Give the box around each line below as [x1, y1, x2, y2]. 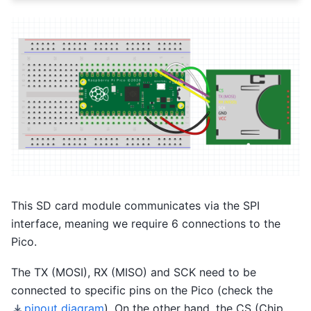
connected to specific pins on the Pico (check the [11, 283, 273, 297]
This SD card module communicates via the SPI [11, 198, 260, 212]
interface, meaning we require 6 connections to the [11, 216, 280, 230]
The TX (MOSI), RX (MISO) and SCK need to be [11, 264, 256, 279]
